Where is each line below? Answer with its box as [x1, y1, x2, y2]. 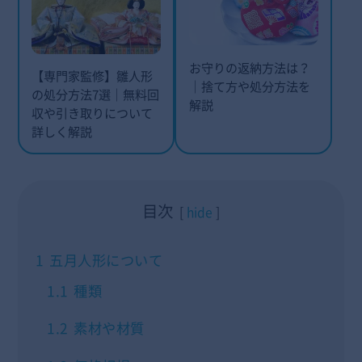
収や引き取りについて [31, 103, 153, 123]
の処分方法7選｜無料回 [31, 85, 159, 104]
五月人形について [49, 249, 163, 271]
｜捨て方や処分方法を [188, 76, 310, 95]
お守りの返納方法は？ [188, 57, 310, 77]
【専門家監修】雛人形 [31, 66, 153, 86]
